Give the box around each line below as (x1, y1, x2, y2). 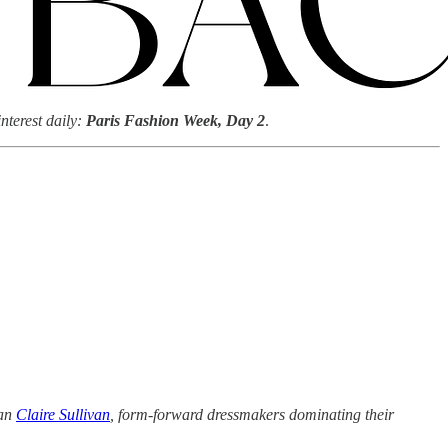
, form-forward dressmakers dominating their (110, 406, 394, 424)
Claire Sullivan (16, 406, 110, 424)
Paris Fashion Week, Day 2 (86, 111, 265, 129)
